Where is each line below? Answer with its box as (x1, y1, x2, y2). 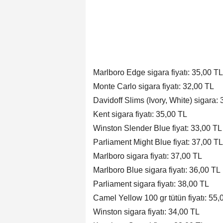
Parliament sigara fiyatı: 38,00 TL (93, 180, 209, 189)
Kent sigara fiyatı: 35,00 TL (93, 110, 187, 119)
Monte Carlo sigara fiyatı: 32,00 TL (93, 82, 214, 91)
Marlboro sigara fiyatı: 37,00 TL (93, 152, 202, 161)
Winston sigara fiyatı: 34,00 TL (93, 208, 200, 217)
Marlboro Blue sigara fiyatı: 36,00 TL (93, 166, 221, 175)
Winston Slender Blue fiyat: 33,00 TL (93, 124, 222, 133)
